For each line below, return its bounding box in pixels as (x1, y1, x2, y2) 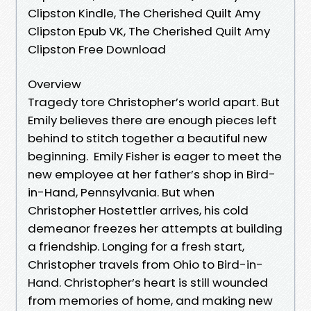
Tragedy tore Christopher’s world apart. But (28, 93, 280, 110)
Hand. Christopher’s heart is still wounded (28, 274, 268, 291)
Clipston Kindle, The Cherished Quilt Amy (28, 4, 260, 22)
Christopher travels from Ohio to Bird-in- (28, 255, 263, 273)
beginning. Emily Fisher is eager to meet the (28, 147, 282, 165)
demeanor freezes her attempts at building (28, 219, 283, 237)
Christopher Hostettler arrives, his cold (28, 201, 249, 219)
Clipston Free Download (28, 40, 166, 58)
